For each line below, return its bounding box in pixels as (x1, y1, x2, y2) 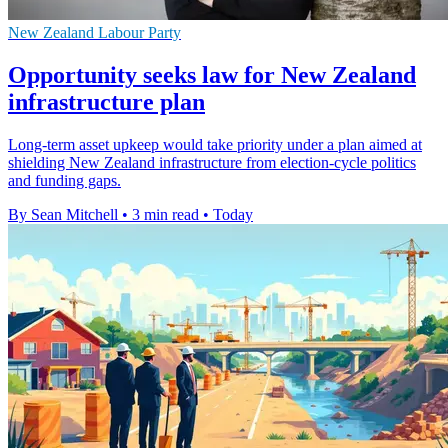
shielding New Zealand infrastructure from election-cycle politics (8, 154, 416, 172)
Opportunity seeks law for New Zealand (8, 62, 416, 89)
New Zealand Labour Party (8, 24, 181, 42)
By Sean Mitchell (8, 206, 118, 224)
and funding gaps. (8, 172, 121, 190)
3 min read (132, 206, 199, 224)
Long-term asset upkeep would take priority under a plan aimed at (8, 136, 422, 154)
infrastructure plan (8, 89, 205, 116)
